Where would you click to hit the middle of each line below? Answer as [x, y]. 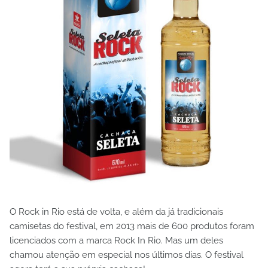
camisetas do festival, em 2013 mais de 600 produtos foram [132, 226]
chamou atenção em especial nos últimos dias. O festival [127, 255]
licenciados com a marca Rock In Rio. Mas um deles [116, 240]
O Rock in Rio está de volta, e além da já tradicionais [116, 212]
